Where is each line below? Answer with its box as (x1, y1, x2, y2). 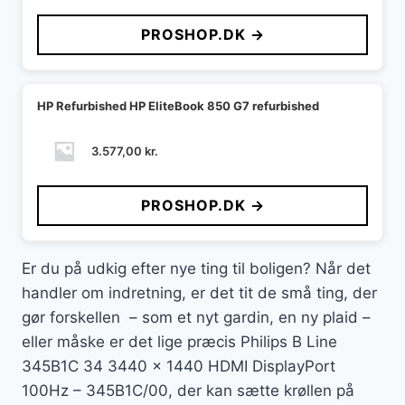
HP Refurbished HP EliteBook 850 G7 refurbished (37, 98, 319, 113)
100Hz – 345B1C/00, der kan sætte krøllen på (22, 381, 354, 400)
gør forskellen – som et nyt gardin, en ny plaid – (22, 307, 371, 326)
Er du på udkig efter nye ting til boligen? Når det (22, 259, 371, 278)
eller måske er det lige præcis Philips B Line (22, 332, 337, 351)
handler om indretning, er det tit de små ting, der (22, 283, 377, 302)
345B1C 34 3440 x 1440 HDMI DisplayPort (22, 356, 335, 375)
